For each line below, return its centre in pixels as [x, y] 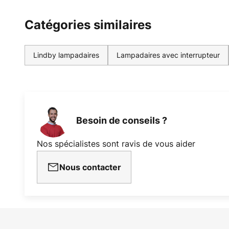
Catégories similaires [88, 25]
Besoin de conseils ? [122, 121]
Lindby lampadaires [66, 55]
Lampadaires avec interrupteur [168, 55]
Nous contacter [90, 167]
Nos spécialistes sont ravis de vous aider [116, 143]
